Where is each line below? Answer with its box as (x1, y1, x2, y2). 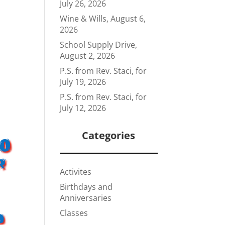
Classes (60, 207, 88, 218)
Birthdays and (60, 181, 113, 192)
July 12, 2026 (60, 102, 106, 114)
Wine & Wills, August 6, (60, 13, 146, 24)
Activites (60, 166, 92, 177)
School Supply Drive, (60, 39, 138, 50)
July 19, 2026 (60, 76, 106, 87)
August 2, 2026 (60, 50, 116, 61)
